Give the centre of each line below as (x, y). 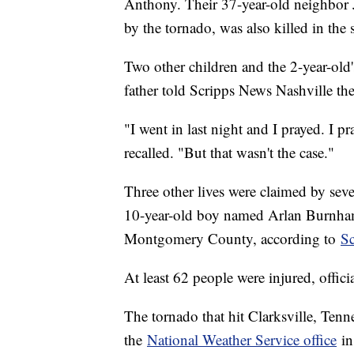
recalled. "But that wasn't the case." (232, 152)
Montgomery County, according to (232, 238)
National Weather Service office (242, 339)
